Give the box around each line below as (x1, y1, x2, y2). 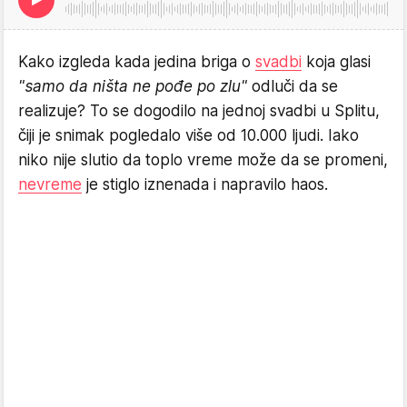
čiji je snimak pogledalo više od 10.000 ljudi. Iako (18, 125, 359, 144)
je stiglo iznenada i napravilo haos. (82, 174, 328, 194)
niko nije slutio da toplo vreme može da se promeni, (18, 150, 388, 169)
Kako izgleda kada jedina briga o (18, 52, 255, 71)
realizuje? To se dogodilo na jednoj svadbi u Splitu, (18, 101, 380, 120)
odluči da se (247, 76, 338, 95)
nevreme (18, 174, 82, 194)
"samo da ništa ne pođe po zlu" (18, 76, 247, 95)
